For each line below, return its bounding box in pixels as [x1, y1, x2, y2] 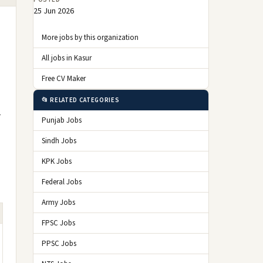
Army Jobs [42, 197, 75, 208]
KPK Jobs [42, 156, 72, 167]
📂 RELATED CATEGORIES [42, 96, 120, 104]
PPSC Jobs [42, 238, 76, 249]
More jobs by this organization [42, 32, 139, 43]
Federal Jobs [42, 177, 82, 187]
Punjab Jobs [42, 115, 82, 126]
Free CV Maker [42, 73, 86, 84]
